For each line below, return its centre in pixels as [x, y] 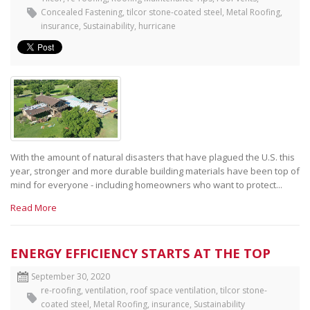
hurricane [157, 26]
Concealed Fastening [82, 12]
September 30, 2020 [71, 277]
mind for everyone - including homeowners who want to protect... [146, 185]
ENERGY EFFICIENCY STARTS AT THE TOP [140, 253]
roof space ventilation [173, 291]
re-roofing [61, 291]
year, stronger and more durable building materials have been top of [155, 171]
